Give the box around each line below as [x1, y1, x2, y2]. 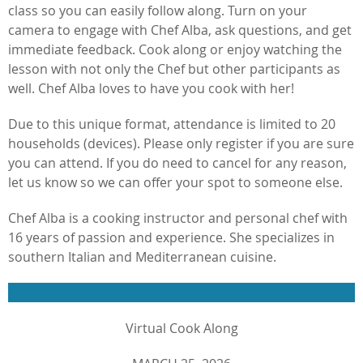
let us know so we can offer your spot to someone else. [8, 173, 343, 191]
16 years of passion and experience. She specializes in [8, 228, 335, 246]
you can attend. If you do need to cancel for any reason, [8, 153, 347, 172]
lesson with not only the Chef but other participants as [8, 59, 340, 78]
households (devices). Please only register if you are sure [8, 134, 354, 152]
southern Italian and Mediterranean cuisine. [8, 247, 276, 266]
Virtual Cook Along [125, 318, 238, 337]
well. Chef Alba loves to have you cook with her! [8, 79, 294, 97]
